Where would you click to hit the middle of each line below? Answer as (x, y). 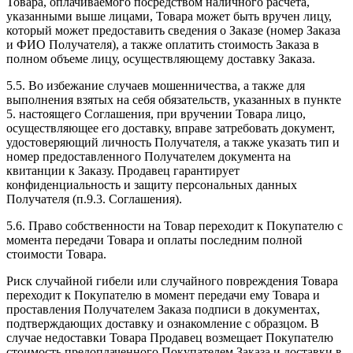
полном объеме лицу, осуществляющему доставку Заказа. (161, 58)
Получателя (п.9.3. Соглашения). (94, 199)
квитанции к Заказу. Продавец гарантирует (123, 170)
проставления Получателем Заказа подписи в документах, (163, 309)
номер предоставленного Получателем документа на (149, 156)
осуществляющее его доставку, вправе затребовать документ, (171, 128)
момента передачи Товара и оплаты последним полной (154, 240)
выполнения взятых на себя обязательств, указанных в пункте (174, 99)
